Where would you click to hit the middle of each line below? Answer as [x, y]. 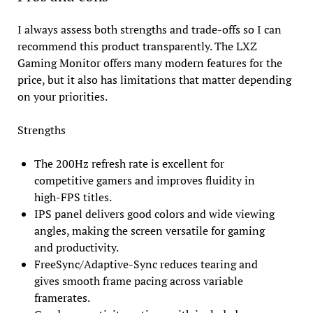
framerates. [62, 298]
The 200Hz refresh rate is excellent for [129, 164]
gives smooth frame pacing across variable [138, 281]
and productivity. [76, 248]
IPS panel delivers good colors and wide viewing [154, 214]
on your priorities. [62, 97]
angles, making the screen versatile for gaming [149, 231]
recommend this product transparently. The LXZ [137, 46]
